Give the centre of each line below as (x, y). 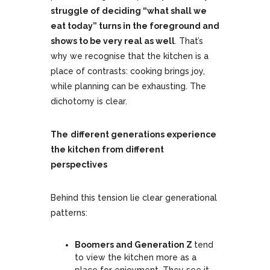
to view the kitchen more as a (136, 258)
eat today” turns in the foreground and (135, 26)
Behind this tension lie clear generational (134, 198)
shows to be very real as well (113, 41)
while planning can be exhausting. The (128, 86)
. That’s (189, 41)
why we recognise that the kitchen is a (130, 56)
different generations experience (143, 135)
